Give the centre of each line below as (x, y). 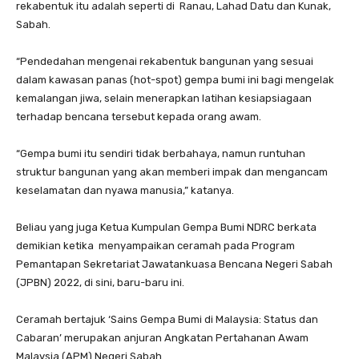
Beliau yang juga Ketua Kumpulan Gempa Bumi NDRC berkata (166, 228)
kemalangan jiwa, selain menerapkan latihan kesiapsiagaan (164, 99)
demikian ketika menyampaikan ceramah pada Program (155, 246)
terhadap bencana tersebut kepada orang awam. (139, 117)
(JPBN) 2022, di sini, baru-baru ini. (100, 283)
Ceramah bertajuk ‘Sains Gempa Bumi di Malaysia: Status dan (167, 320)
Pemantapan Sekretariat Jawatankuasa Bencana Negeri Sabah (174, 264)
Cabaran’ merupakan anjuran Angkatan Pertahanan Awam (162, 338)
